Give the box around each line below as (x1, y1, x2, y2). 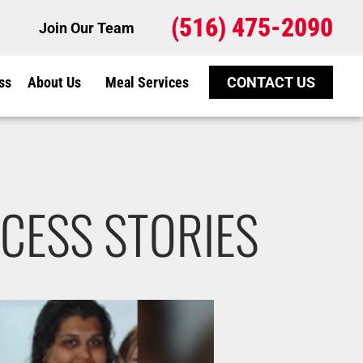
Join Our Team (38, 19, 135, 36)
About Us (28, 73, 82, 91)
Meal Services (105, 73, 190, 91)
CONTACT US (227, 74, 316, 92)
